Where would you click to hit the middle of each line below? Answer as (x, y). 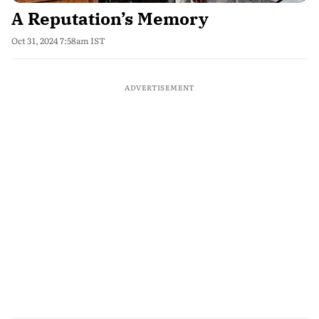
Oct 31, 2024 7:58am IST (58, 41)
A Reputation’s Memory (110, 19)
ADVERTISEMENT (159, 87)
